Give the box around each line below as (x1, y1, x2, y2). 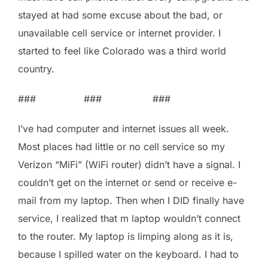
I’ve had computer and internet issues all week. (18, 122, 229, 135)
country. (18, 62, 54, 75)
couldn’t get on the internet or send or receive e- (18, 176, 237, 188)
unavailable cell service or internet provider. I (18, 26, 221, 39)
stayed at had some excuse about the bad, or (18, 8, 223, 21)
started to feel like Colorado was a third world (18, 44, 226, 57)
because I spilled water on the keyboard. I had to (18, 248, 239, 260)
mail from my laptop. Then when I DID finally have (18, 194, 244, 206)
